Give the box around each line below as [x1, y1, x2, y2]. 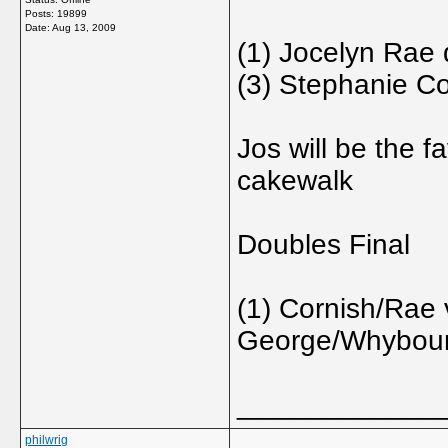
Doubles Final [237, 229, 410, 260]
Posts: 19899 [25, 8, 87, 19]
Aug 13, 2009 [52, 22, 116, 33]
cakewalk [237, 165, 353, 196]
